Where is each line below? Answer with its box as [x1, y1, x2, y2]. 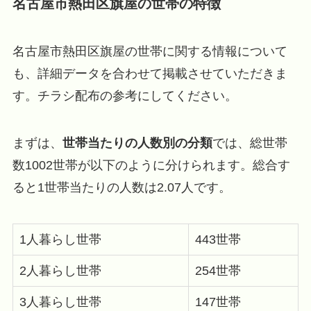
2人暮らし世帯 [19, 263, 101, 278]
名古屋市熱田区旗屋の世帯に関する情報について [12, 44, 287, 59]
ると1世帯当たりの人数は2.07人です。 [12, 180, 231, 195]
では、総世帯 [212, 136, 287, 151]
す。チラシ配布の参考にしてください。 [12, 89, 237, 103]
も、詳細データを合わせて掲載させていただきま [12, 67, 287, 81]
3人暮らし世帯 [19, 294, 101, 309]
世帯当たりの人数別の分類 [62, 136, 212, 151]
